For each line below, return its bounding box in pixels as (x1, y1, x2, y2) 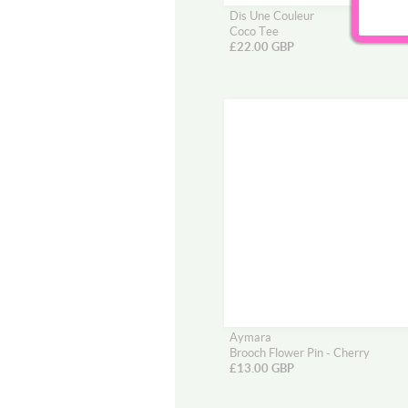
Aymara (229, 331, 271, 344)
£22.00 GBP (229, 40, 294, 54)
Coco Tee (229, 25, 279, 38)
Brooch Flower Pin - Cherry (229, 346, 370, 360)
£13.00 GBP (229, 362, 294, 375)
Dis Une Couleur (229, 9, 314, 23)
